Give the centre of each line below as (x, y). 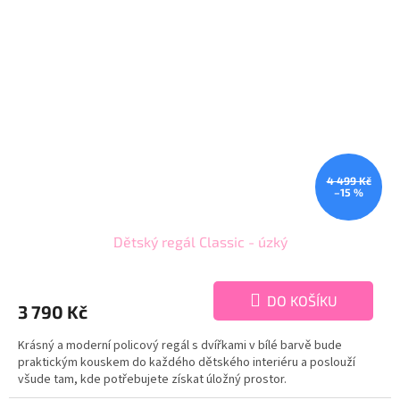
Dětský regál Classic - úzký (200, 241)
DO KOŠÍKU (302, 300)
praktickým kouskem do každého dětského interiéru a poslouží (187, 362)
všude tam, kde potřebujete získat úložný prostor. (152, 379)
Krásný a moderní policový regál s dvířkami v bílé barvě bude (180, 345)
